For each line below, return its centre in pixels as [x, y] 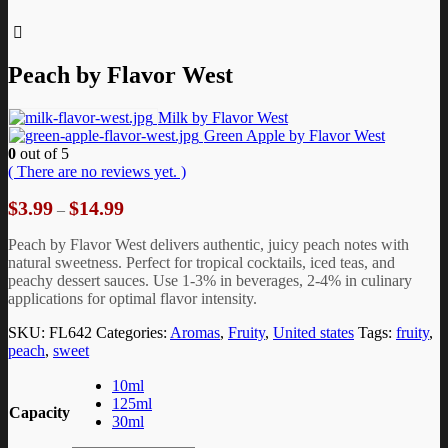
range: [142, 222]
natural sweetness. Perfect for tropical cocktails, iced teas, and [201, 262]
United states [313, 332]
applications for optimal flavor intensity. [132, 298]
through [147, 258]
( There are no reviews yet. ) [97, 171]
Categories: [133, 332]
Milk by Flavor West [223, 117]
